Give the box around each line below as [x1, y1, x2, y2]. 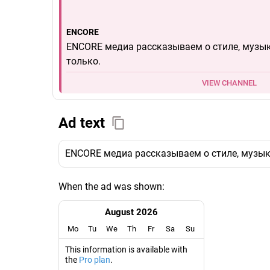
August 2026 [105, 207, 159, 218]
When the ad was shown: [58, 181, 165, 193]
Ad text [58, 115, 105, 132]
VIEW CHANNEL [202, 78, 257, 88]
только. [66, 55, 101, 67]
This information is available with [65, 245, 187, 255]
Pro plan [79, 255, 110, 265]
